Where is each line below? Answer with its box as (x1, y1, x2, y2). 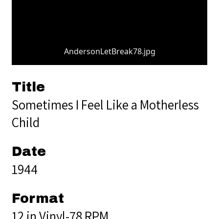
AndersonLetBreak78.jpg (64, 45, 155, 57)
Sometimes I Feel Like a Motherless (12, 95, 199, 113)
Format (12, 191, 64, 206)
